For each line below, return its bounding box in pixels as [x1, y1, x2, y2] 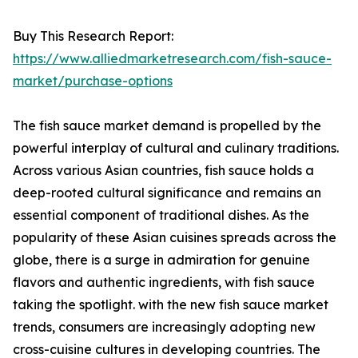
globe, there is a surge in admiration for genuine [13, 252, 310, 268]
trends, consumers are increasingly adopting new [13, 319, 316, 336]
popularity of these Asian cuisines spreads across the [13, 229, 336, 246]
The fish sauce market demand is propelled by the [13, 117, 321, 134]
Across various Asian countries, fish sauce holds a [13, 162, 314, 179]
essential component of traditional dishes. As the [13, 207, 309, 224]
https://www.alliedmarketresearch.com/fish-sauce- [13, 50, 332, 67]
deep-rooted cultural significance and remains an [13, 185, 321, 201]
